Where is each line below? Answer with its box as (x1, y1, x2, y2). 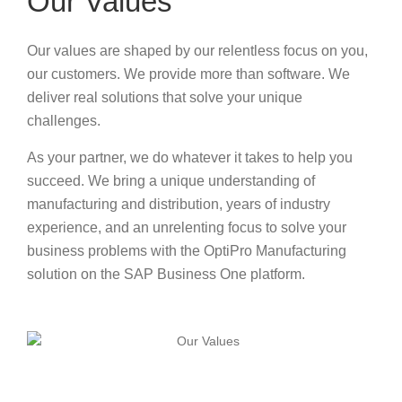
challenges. (27, 113, 100, 129)
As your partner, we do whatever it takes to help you (27, 150, 353, 166)
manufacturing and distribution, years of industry (27, 197, 330, 213)
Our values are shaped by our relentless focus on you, (27, 43, 368, 59)
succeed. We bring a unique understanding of (27, 173, 315, 189)
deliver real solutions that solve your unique (27, 90, 302, 106)
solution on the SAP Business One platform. (27, 267, 305, 283)
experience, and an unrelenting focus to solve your (27, 220, 346, 236)
